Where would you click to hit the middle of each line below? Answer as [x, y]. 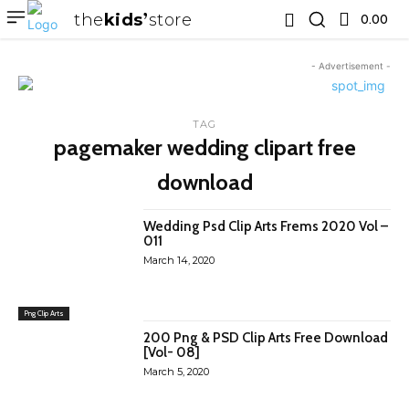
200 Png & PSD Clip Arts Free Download [266, 338]
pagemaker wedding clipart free [204, 147]
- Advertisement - [351, 66]
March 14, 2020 [179, 260]
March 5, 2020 [177, 372]
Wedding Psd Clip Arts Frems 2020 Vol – [266, 226]
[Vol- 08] [172, 353]
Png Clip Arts [44, 314]
